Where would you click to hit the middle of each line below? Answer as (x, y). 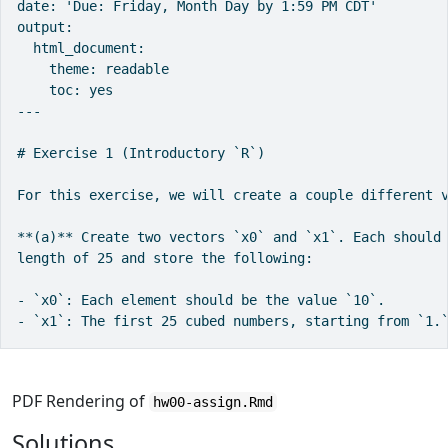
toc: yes (65, 89)
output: (45, 26)
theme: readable (93, 68)
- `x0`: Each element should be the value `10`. (201, 299)
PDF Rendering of (80, 400)
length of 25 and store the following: (165, 257)
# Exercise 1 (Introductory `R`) (141, 152)
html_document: (81, 47)
